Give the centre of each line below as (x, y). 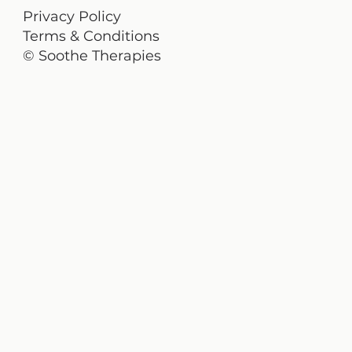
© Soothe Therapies (92, 56)
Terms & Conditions (92, 36)
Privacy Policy (72, 16)
